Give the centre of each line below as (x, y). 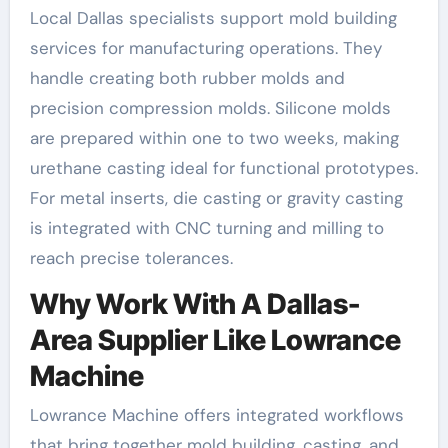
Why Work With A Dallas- (194, 303)
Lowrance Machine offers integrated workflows (216, 415)
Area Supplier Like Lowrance (215, 339)
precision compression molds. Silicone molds (210, 107)
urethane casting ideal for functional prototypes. (223, 167)
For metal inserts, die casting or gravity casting (216, 197)
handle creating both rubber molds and (187, 77)
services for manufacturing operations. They (205, 47)
